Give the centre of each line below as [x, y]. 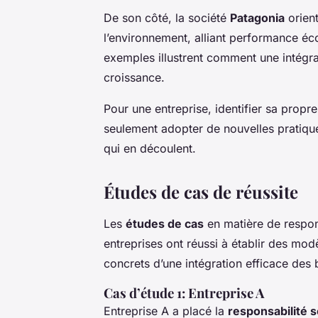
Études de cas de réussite [201, 191]
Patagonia [257, 17]
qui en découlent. [150, 148]
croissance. [134, 77]
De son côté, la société [167, 17]
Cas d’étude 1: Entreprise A [184, 292]
